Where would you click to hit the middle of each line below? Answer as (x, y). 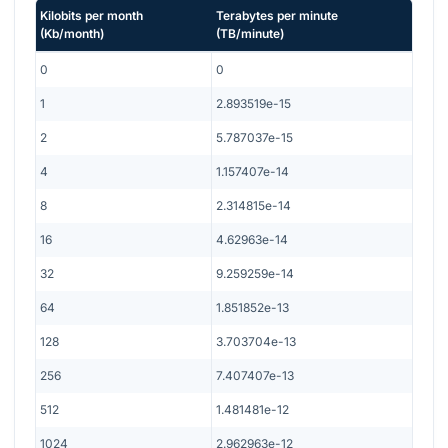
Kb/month (72, 33)
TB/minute (250, 33)
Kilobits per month (91, 15)
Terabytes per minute (277, 15)
